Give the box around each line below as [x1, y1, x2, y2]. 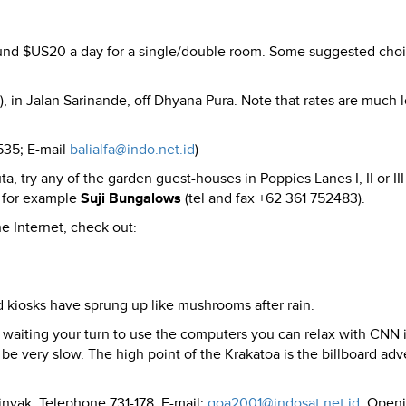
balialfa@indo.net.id [70, 140, 195, 159]
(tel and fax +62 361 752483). [181, 189, 365, 208]
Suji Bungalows [81, 189, 181, 208]
